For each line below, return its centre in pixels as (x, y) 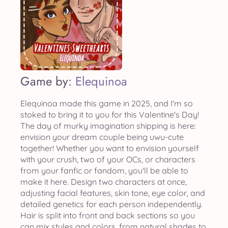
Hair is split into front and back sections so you (108, 215)
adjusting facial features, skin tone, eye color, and (113, 193)
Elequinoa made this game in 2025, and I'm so (107, 103)
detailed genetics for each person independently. (111, 204)
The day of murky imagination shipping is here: (108, 126)
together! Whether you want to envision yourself (110, 148)
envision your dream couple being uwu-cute (102, 137)
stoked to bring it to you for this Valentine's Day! (110, 115)
